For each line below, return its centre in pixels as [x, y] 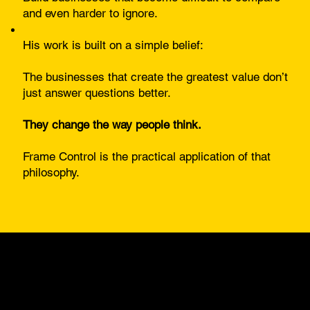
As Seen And [138, 272]
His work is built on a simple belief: [113, 45]
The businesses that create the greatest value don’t [156, 76]
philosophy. [52, 172]
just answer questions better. [97, 92]
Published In [137, 288]
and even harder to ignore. [91, 13]
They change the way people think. [112, 124]
